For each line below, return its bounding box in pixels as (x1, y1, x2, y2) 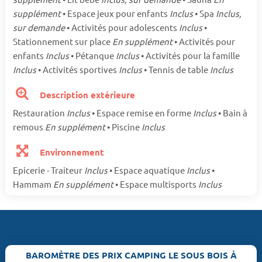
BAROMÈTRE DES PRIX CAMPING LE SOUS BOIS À (25, 249, 237, 261)
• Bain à (216, 107, 247, 119)
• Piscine (105, 121, 142, 133)
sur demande (12, 22, 65, 33)
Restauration (12, 107, 67, 119)
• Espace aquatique (107, 164, 187, 176)
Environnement (37, 146, 105, 158)
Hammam (12, 178, 53, 190)
